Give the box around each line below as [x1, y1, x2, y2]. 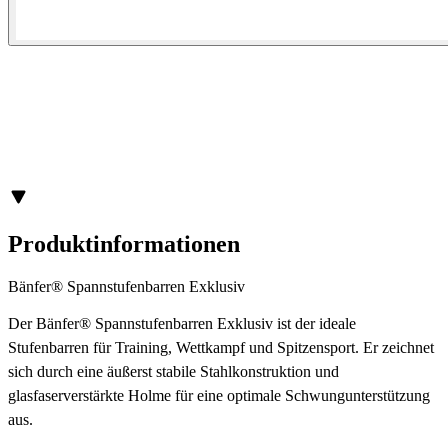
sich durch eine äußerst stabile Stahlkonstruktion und [8, 362, 339, 380]
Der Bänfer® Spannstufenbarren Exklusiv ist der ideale [8, 314, 356, 332]
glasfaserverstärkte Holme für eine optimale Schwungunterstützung [8, 386, 430, 404]
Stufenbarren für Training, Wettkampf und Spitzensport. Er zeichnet [8, 338, 434, 356]
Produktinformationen [8, 230, 240, 257]
